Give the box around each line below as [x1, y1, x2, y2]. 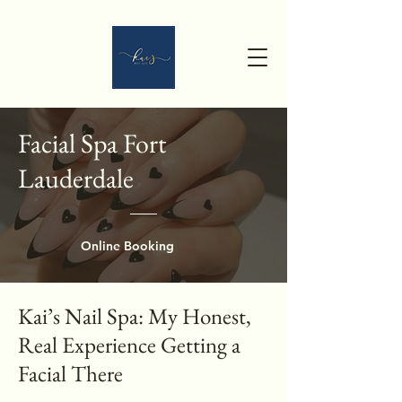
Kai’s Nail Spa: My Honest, [18, 301, 251, 330]
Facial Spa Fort [18, 126, 166, 161]
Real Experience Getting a [18, 330, 240, 359]
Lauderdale [18, 161, 134, 196]
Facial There [18, 359, 123, 388]
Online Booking [81, 238, 174, 254]
